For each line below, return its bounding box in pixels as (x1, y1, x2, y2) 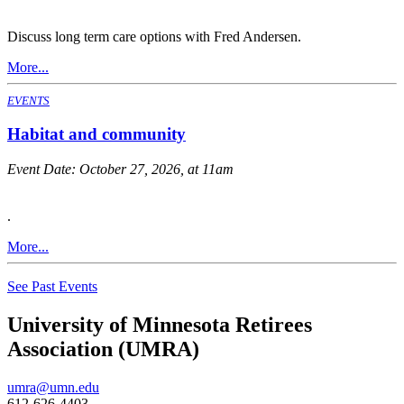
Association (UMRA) (7, 337, 199, 361)
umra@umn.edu (7, 379, 99, 395)
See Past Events (7, 279, 97, 295)
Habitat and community (7, 124, 186, 144)
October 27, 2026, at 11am (79, 161, 234, 178)
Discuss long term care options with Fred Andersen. (7, 28, 301, 44)
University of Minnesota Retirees (7, 313, 312, 336)
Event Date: (7, 161, 79, 178)
